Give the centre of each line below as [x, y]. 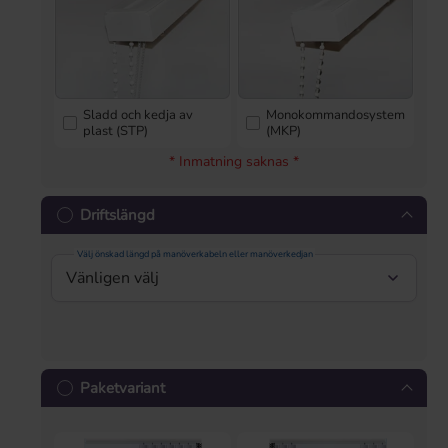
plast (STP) [115, 131]
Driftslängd [117, 215]
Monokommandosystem [335, 115]
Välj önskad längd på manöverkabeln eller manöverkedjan [194, 254]
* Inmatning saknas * [234, 162]
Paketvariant [122, 388]
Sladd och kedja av [138, 115]
